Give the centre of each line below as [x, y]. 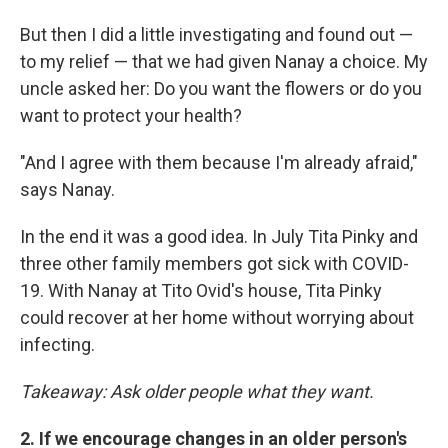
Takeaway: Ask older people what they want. [197, 392]
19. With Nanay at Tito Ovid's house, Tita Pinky [201, 291]
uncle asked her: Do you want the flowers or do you [221, 89]
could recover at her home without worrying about [217, 318]
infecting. [57, 345]
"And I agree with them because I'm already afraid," [219, 163]
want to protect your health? [131, 116]
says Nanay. [67, 190]
